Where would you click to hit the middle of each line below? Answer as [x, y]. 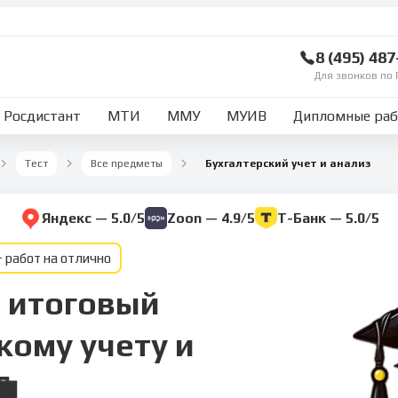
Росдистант [43, 116]
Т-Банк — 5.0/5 [328, 218]
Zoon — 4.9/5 [211, 218]
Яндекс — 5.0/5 [93, 218]
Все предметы [127, 163]
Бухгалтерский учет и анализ [288, 163]
